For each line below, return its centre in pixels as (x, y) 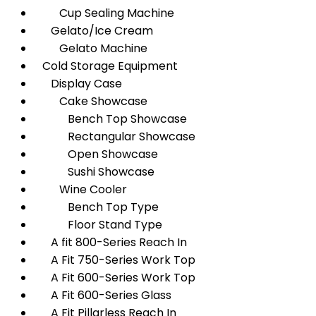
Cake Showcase (91, 101)
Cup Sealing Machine (104, 13)
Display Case (78, 84)
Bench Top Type (96, 207)
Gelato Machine (91, 48)
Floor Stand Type (98, 225)
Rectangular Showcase (115, 136)
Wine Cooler (80, 189)
